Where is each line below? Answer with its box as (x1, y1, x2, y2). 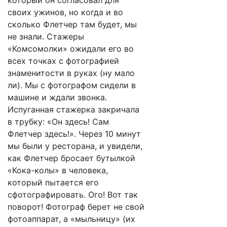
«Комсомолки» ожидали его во (8, 44, 134, 54)
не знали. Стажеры (8, 31, 84, 42)
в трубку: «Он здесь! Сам (8, 117, 109, 127)
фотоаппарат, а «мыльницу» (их (8, 214, 135, 224)
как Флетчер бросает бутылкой (8, 153, 135, 163)
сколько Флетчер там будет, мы (8, 19, 137, 29)
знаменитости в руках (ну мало (8, 68, 135, 78)
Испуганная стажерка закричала (8, 104, 139, 115)
